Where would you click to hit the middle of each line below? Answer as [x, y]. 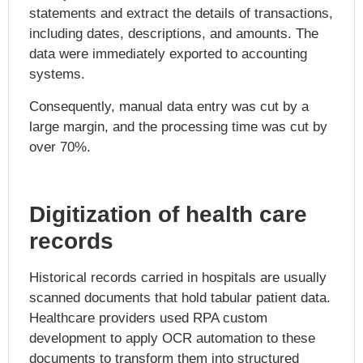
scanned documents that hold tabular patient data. [180, 297]
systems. [57, 75]
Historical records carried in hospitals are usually [178, 277]
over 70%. [60, 147]
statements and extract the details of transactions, [181, 14]
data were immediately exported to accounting [168, 54]
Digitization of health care [168, 214]
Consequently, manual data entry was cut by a [169, 106]
